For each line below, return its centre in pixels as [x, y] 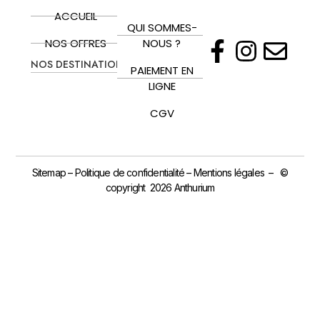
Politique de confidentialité [130, 173]
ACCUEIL [75, 16]
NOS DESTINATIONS [80, 64]
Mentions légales [229, 173]
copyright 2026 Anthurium [160, 188]
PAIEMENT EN [162, 70]
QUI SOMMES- [162, 27]
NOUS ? [162, 43]
